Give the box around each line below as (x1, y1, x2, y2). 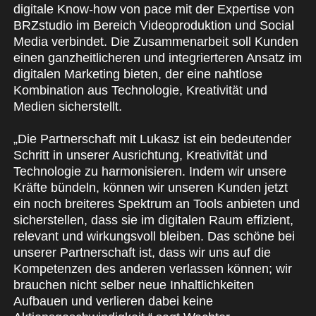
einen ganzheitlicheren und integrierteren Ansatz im (13, 51, 302, 66)
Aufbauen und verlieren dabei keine (13, 294, 213, 309)
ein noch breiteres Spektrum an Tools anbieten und (13, 197, 300, 212)
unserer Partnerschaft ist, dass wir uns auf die (13, 245, 271, 260)
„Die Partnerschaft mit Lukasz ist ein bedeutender (13, 132, 291, 147)
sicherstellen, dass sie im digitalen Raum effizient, (13, 213, 293, 228)
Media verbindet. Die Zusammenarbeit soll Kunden (13, 35, 298, 49)
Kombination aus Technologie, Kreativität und (13, 83, 267, 98)
